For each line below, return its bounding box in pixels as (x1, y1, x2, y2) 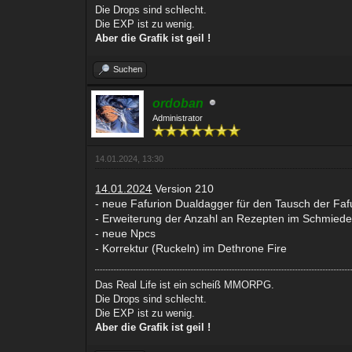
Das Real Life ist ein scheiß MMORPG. (95, 278, 275, 291)
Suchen (113, 64, 143, 74)
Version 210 (152, 181, 214, 195)
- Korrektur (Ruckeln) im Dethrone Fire (95, 241, 288, 255)
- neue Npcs (95, 226, 156, 240)
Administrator (152, 112, 203, 123)
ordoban (152, 96, 204, 110)
